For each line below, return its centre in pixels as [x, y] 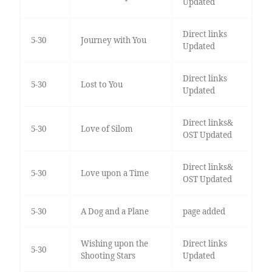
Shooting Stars [108, 256]
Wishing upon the [114, 244]
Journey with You [113, 40]
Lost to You [101, 85]
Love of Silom [107, 129]
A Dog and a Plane [114, 212]
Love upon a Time [114, 173]
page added [204, 212]
